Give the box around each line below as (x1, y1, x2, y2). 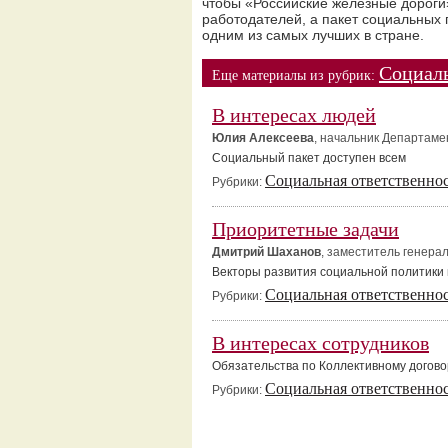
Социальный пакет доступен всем (212, 151, 412, 165)
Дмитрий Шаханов (212, 245, 321, 259)
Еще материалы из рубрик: (212, 68, 379, 83)
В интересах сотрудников (212, 332, 429, 354)
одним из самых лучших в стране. (202, 27, 424, 43)
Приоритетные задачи (212, 218, 399, 240)
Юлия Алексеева (212, 131, 314, 145)
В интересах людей (212, 104, 376, 126)
